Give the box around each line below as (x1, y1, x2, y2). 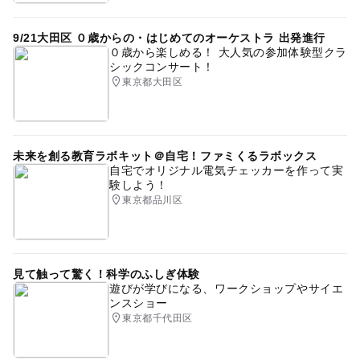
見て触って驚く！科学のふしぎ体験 (12, 268, 200, 281)
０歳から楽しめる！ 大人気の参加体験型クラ (108, 46, 347, 59)
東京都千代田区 (122, 313, 193, 325)
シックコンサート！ (108, 60, 215, 74)
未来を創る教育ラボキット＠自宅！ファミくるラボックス (12, 149, 317, 163)
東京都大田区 (122, 76, 183, 88)
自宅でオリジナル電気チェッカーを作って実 (108, 164, 344, 178)
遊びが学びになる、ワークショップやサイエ (108, 282, 344, 296)
